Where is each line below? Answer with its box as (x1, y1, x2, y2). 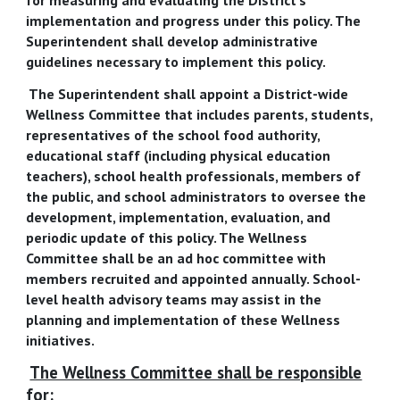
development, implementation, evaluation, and (26, 208, 331, 227)
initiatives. (26, 331, 96, 350)
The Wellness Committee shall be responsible (29, 362, 362, 384)
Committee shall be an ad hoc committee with (26, 249, 327, 268)
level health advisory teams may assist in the (26, 290, 322, 309)
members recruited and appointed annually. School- (26, 270, 362, 288)
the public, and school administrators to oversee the (26, 187, 367, 206)
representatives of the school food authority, (26, 126, 321, 145)
